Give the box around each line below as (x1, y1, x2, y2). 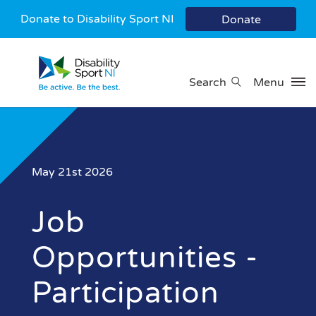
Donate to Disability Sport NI (20, 12, 174, 26)
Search (189, 75, 226, 90)
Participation (32, 275, 219, 312)
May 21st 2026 (32, 165, 113, 180)
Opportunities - (32, 240, 258, 276)
